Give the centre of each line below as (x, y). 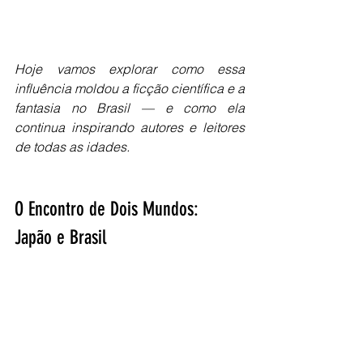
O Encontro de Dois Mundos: (109, 209)
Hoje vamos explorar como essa (130, 68)
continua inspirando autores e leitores (130, 127)
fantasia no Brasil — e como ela (130, 107)
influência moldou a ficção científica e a (130, 88)
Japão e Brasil (60, 237)
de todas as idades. (72, 146)
